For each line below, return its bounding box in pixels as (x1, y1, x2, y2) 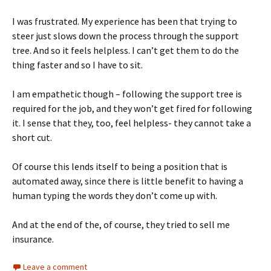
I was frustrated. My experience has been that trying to (12, 15, 237, 27)
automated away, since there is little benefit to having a (12, 175, 243, 187)
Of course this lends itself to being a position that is (12, 160, 227, 172)
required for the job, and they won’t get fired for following (12, 102, 252, 114)
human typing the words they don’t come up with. (12, 189, 217, 201)
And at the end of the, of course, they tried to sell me (12, 218, 230, 230)
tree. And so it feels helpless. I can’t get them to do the (12, 44, 239, 56)
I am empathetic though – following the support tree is (12, 88, 242, 100)
